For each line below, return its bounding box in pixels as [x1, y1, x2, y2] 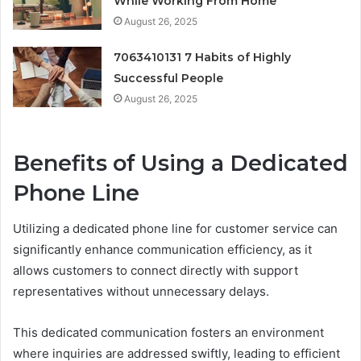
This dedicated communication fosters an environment [13, 325, 324, 340]
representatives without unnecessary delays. [13, 284, 269, 299]
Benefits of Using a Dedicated [13, 149, 348, 176]
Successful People [114, 70, 224, 85]
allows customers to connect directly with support [13, 263, 298, 278]
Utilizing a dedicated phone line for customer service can [13, 221, 338, 236]
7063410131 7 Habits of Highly [114, 49, 292, 64]
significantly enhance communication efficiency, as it [13, 242, 312, 257]
